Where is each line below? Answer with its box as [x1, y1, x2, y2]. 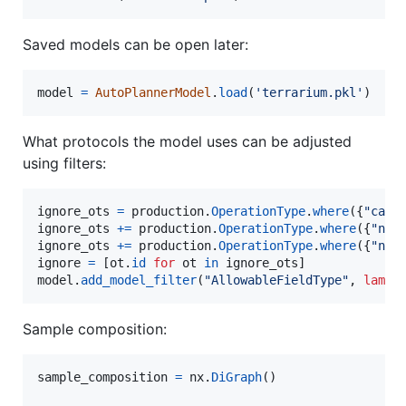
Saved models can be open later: [23, 34, 248, 53]
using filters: [23, 153, 106, 172]
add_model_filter [81, 272, 197, 287]
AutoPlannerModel [95, 84, 211, 100]
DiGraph [211, 369, 262, 384]
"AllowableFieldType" [204, 272, 349, 287]
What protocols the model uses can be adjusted [23, 131, 352, 150]
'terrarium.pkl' [255, 84, 363, 100]
